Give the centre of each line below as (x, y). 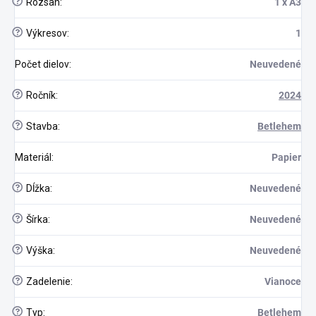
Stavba (41, 126)
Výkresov (45, 33)
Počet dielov (42, 64)
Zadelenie (47, 281)
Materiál (33, 157)
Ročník (40, 95)
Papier (286, 157)
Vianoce (283, 281)
